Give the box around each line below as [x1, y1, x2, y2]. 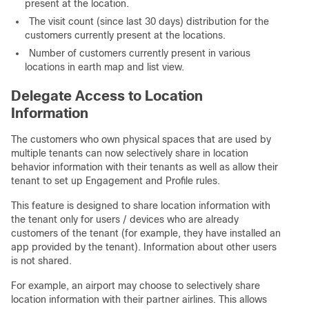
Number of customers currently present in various [29, 48, 250, 59]
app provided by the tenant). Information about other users [11, 241, 277, 252]
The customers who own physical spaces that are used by [11, 134, 271, 145]
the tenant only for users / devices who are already [11, 214, 239, 225]
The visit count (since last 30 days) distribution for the [29, 16, 269, 27]
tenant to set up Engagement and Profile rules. [11, 175, 220, 186]
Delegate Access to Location [11, 88, 203, 103]
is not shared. [11, 255, 72, 266]
